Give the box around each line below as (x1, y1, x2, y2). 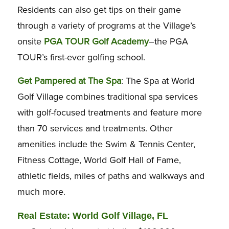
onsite (17, 36, 44, 48)
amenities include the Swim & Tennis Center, (17, 139, 195, 150)
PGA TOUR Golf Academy (43, 36, 149, 48)
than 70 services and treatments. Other (17, 123, 173, 134)
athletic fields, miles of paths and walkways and (17, 170, 204, 182)
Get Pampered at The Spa (17, 75, 121, 87)
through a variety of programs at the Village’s (17, 20, 196, 32)
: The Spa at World (121, 75, 194, 87)
